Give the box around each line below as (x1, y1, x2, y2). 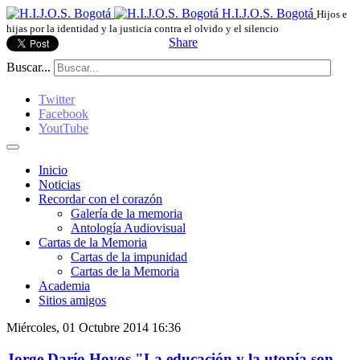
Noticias (39, 178, 80, 191)
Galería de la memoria (71, 207, 182, 220)
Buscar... (6, 60, 51, 74)
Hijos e (317, 8, 347, 20)
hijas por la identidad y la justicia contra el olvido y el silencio (6, 22, 279, 35)
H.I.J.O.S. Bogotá (222, 6, 313, 20)
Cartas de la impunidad (71, 250, 187, 264)
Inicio (39, 163, 67, 177)
